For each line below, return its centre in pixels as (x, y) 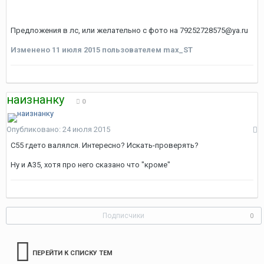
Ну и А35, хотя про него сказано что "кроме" (90, 165)
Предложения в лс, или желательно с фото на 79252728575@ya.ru (129, 30)
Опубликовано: (34, 129)
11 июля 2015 (76, 50)
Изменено (31, 50)
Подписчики (123, 216)
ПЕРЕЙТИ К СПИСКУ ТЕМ (72, 253)
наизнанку (35, 100)
